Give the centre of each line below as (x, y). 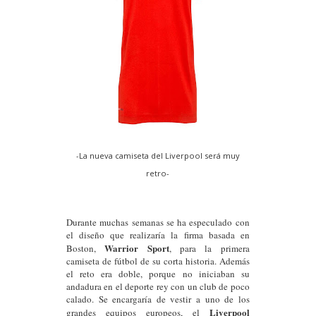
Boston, (86, 248)
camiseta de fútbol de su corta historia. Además (158, 261)
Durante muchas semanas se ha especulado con (158, 222)
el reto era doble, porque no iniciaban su (158, 274)
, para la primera (209, 248)
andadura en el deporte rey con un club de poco (158, 286)
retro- (158, 173)
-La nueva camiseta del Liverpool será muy (158, 156)
